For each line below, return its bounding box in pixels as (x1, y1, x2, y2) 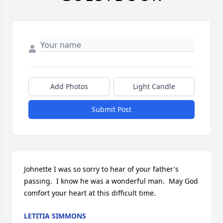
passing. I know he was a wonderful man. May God (24, 176, 198, 186)
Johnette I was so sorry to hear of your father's (24, 164, 179, 174)
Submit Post (92, 105, 131, 114)
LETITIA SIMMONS (24, 211, 86, 221)
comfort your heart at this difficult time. (24, 188, 156, 198)
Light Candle (133, 82, 175, 92)
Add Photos (50, 82, 88, 92)
